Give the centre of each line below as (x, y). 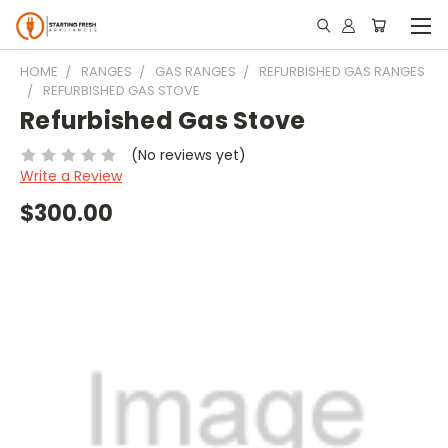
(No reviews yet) (188, 154)
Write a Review (71, 175)
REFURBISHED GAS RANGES (342, 71)
